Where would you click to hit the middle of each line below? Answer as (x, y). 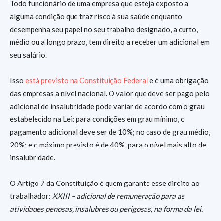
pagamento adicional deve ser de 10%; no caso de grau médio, (110, 132)
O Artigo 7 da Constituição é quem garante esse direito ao (105, 183)
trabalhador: (31, 196)
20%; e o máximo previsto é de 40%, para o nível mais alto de (108, 145)
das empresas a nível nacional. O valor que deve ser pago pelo (110, 93)
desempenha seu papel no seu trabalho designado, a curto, (104, 29)
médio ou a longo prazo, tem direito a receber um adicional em (110, 42)
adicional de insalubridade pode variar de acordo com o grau (107, 106)
